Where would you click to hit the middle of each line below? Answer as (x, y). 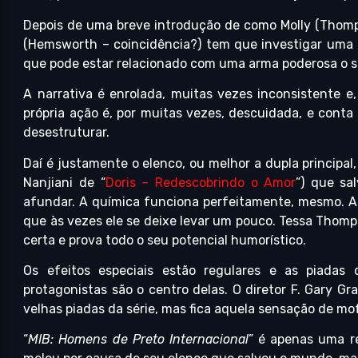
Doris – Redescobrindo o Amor (201, 182)
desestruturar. (67, 133)
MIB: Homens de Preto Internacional (138, 340)
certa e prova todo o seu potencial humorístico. (165, 240)
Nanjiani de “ (64, 182)
